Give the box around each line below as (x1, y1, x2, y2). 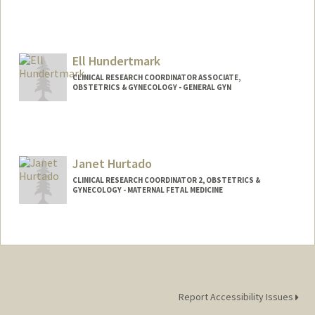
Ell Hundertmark (72, 52, 160, 69)
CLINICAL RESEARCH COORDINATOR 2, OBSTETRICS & (72, 174, 260, 185)
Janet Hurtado (72, 155, 152, 172)
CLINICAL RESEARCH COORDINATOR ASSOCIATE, (72, 72, 240, 82)
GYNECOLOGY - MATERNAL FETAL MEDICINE (72, 184, 223, 195)
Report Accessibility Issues (178, 290, 295, 304)
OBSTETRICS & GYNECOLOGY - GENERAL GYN (72, 82, 231, 92)
